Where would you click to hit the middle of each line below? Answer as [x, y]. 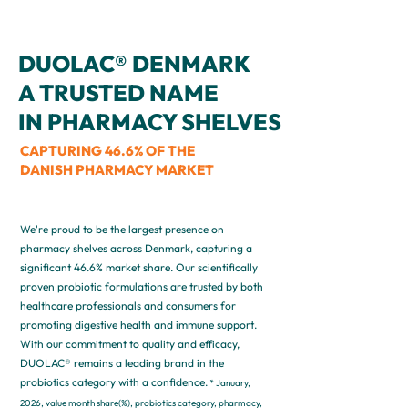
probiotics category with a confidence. [114, 382]
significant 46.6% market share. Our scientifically [139, 267]
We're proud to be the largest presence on [122, 229]
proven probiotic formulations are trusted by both [142, 286]
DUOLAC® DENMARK [137, 64]
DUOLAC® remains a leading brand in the [122, 363]
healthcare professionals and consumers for [128, 306]
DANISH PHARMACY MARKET [117, 170]
